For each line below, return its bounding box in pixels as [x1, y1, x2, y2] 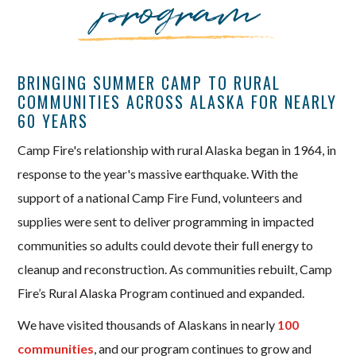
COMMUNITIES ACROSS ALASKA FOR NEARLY [17, 90, 338, 114]
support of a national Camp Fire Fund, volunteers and [17, 190, 303, 205]
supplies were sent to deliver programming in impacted [17, 214, 315, 229]
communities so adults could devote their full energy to [17, 238, 314, 253]
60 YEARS [17, 109, 89, 133]
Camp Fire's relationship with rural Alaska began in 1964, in [17, 142, 337, 157]
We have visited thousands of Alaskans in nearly [17, 317, 278, 332]
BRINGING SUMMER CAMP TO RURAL [17, 71, 281, 95]
